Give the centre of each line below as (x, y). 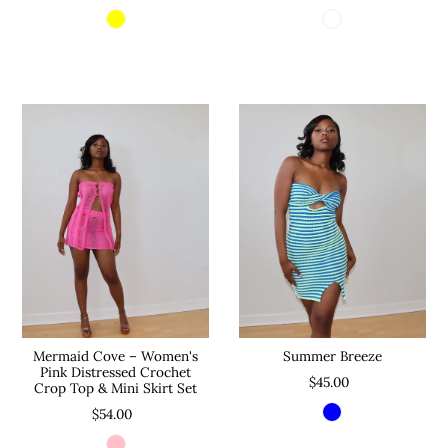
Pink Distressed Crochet (116, 371)
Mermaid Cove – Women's (116, 355)
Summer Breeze (332, 355)
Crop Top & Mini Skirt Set (116, 387)
